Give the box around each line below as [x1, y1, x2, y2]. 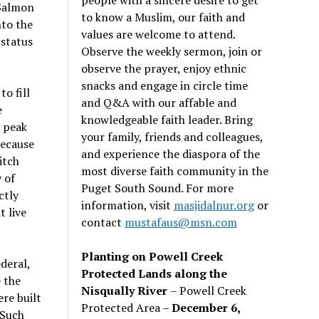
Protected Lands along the [81, 265, 228, 281]
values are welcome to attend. [81, 26, 236, 42]
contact [81, 214, 125, 230]
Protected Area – [81, 299, 172, 315]
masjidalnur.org [174, 197, 255, 213]
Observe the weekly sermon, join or [81, 43, 263, 59]
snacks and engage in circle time [81, 77, 249, 93]
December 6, [172, 299, 241, 315]
